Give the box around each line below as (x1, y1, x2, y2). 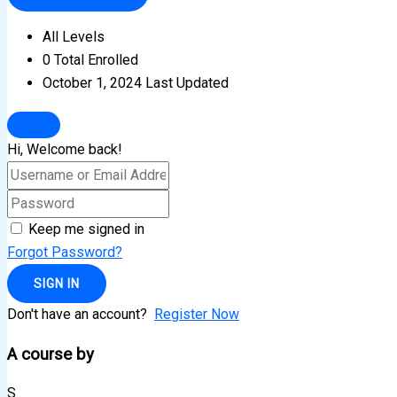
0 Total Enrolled (43, 51, 138, 68)
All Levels (43, 27, 105, 45)
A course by (7, 344, 94, 364)
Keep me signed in (28, 220, 144, 237)
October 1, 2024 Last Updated (43, 74, 229, 91)
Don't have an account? (7, 305, 154, 323)
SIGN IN (34, 276, 80, 291)
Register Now (154, 305, 239, 323)
